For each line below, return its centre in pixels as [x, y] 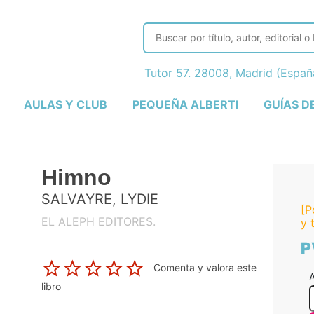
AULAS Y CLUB [66, 104]
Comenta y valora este [205, 267]
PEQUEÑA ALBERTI [185, 104]
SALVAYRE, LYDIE [100, 199]
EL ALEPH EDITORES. [98, 221]
